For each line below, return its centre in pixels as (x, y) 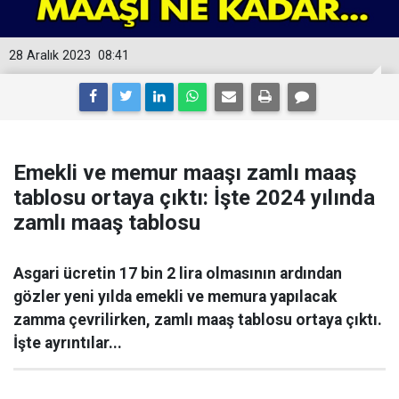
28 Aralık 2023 (50, 56)
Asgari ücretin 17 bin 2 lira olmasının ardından (178, 273)
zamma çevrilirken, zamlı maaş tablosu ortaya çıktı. (198, 320)
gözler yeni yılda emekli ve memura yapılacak (175, 297)
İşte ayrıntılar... (68, 343)
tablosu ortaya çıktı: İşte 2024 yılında (194, 198)
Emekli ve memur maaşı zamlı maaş (185, 173)
